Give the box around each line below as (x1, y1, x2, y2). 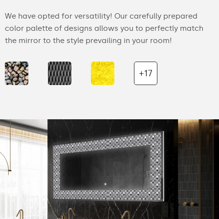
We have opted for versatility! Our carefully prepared (5, 12, 197, 21)
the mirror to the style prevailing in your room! (5, 36, 172, 45)
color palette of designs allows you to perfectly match (5, 24, 203, 33)
